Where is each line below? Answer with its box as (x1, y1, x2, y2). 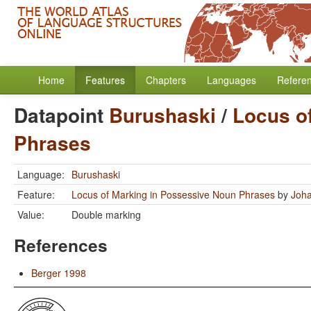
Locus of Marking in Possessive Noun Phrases (72, 187, 275, 201)
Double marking (72, 208, 141, 221)
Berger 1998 (31, 266, 86, 280)
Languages (207, 73, 256, 87)
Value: (17, 208, 44, 221)
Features (85, 73, 125, 87)
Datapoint (14, 101, 109, 129)
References (14, 233, 108, 258)
